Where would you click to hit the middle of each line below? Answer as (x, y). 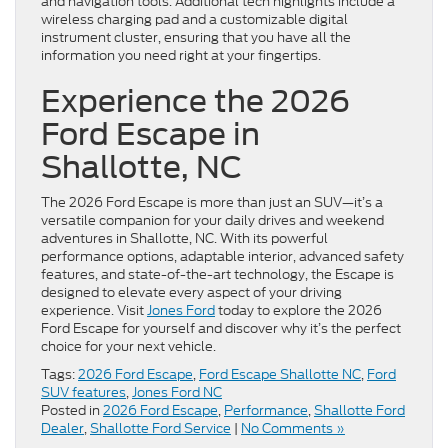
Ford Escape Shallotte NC (280, 375)
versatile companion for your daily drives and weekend (212, 221)
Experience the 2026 (195, 101)
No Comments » (293, 429)
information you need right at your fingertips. (184, 56)
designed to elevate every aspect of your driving (191, 293)
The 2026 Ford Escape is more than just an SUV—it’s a (212, 203)
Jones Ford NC (177, 393)
